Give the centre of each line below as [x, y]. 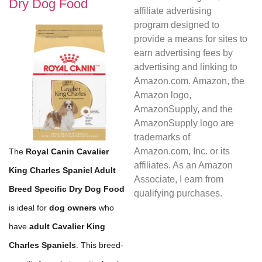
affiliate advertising [173, 11]
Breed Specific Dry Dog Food [67, 189]
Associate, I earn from [178, 179]
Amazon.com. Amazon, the [189, 81]
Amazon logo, [162, 95]
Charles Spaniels [42, 245]
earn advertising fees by [183, 53]
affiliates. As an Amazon [183, 165]
